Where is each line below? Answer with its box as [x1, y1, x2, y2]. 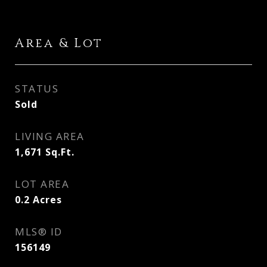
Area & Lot [15, 35, 103, 52]
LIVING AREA [15, 129, 85, 143]
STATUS [15, 82, 58, 95]
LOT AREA [15, 177, 69, 191]
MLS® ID [15, 225, 63, 238]
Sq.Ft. [45, 145, 74, 159]
